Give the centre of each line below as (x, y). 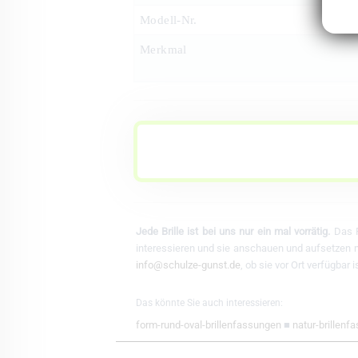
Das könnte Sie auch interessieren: (209, 303)
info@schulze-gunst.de (188, 265)
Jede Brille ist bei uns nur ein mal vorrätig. (233, 232)
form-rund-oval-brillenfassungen (208, 325)
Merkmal (163, 49)
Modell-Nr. (169, 20)
